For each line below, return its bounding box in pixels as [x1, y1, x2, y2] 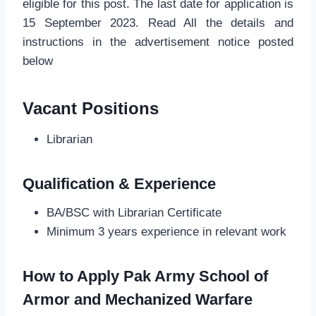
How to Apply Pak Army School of [23, 267, 268, 286]
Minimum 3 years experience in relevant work [47, 225, 286, 239]
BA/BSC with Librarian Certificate [47, 206, 221, 220]
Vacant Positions [23, 99, 159, 119]
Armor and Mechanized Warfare [23, 291, 253, 309]
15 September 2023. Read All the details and [23, 16, 293, 30]
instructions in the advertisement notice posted [23, 35, 293, 49]
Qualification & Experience [23, 175, 216, 193]
